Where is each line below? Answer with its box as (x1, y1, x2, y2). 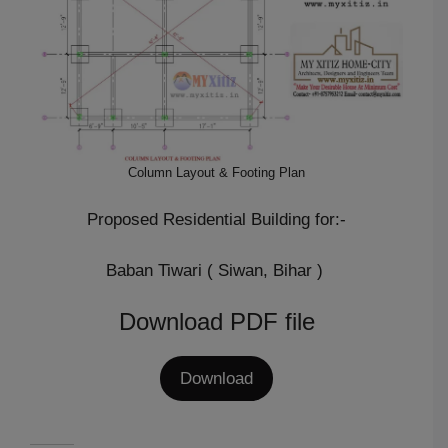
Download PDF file (118, 308, 315, 335)
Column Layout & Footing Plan (128, 164, 305, 180)
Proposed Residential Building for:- (87, 210, 346, 229)
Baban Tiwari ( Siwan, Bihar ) (105, 260, 328, 280)
